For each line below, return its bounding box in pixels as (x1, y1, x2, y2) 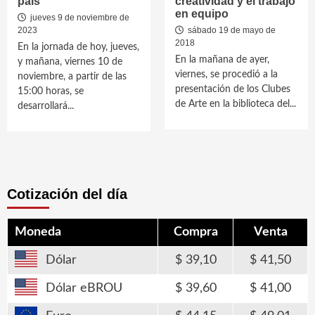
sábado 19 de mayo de (186, 25, 276, 35)
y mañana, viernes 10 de (18, 57, 122, 67)
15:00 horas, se (18, 86, 84, 96)
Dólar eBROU (46, 282, 122, 295)
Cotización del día (7, 186, 127, 202)
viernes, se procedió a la (175, 70, 278, 79)
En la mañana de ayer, (175, 55, 269, 65)
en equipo (175, 8, 229, 20)
